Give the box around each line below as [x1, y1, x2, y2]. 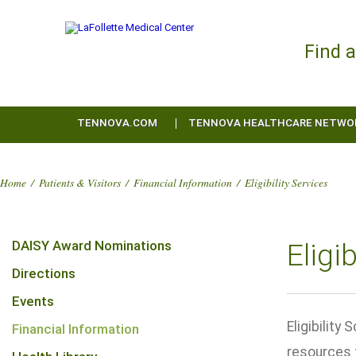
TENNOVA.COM [77, 117, 157, 129]
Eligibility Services [245, 175, 327, 190]
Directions [12, 265, 75, 281]
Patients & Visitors [39, 175, 121, 190]
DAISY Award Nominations [12, 238, 172, 253]
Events [12, 293, 54, 309]
